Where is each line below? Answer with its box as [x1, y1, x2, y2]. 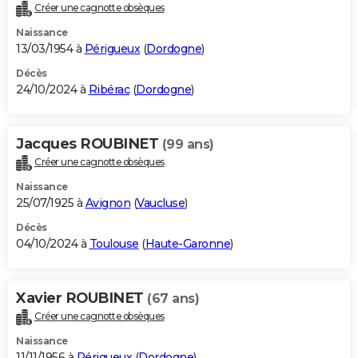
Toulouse [89, 237, 139, 252]
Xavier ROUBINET [16, 289, 147, 308]
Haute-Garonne [145, 237, 230, 252]
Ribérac [88, 82, 129, 97]
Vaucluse [137, 196, 185, 211]
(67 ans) [147, 291, 199, 307]
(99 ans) [161, 137, 214, 153]
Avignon [85, 196, 130, 211]
